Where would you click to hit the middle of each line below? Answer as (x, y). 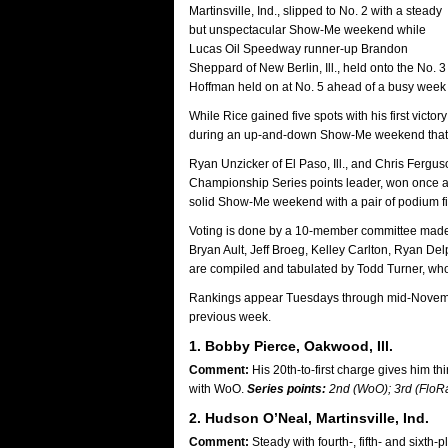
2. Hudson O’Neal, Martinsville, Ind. (309, 418)
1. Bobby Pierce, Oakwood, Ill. (291, 346)
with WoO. (218, 389)
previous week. (230, 317)
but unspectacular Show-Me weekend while (307, 30)
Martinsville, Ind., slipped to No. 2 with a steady (315, 11)
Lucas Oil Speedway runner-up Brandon (298, 49)
